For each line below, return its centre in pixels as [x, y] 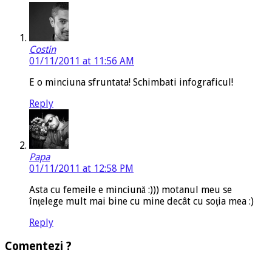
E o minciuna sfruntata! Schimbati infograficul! [131, 83]
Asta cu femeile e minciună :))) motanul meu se [131, 190]
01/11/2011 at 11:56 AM [82, 61]
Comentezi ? [38, 246]
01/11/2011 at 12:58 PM [81, 169]
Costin [42, 50]
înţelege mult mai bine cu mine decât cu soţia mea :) [141, 202]
